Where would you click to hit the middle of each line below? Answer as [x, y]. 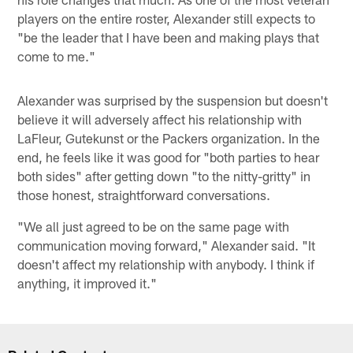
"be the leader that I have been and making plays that [169, 37]
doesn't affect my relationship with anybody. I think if [166, 264]
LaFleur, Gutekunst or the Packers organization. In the [169, 137]
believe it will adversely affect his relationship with [160, 119]
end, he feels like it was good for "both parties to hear [169, 156]
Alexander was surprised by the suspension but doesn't [173, 100]
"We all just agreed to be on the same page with [154, 226]
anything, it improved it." [87, 282]
